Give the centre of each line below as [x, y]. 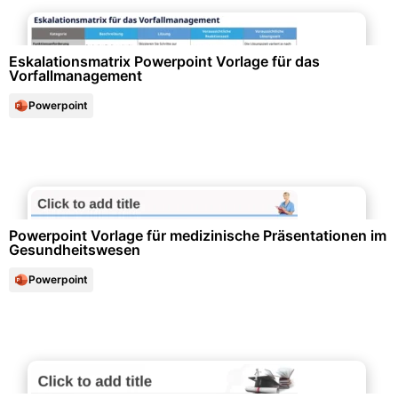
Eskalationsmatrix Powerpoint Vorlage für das [164, 61]
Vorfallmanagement [76, 76]
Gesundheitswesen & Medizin [199, 182]
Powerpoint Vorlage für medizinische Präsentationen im [198, 235]
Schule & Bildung [199, 356]
